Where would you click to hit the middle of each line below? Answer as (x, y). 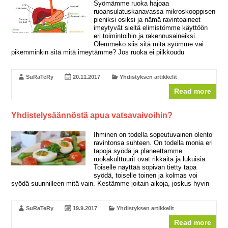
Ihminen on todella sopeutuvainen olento (153, 134)
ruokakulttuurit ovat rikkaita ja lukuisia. (150, 159)
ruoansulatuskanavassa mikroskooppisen (154, 11)
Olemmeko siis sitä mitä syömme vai (148, 44)
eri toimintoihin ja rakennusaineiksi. (145, 36)
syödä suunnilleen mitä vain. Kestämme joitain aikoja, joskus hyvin (110, 183)
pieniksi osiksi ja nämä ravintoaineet (147, 19)
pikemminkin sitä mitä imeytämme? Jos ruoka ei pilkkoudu (98, 52)
